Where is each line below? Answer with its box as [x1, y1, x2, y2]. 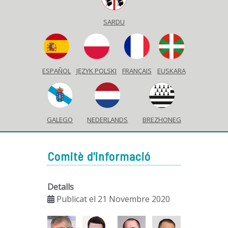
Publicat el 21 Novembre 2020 [56, 193, 170, 205]
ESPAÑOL [42, 66, 71, 75]
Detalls [47, 181, 74, 192]
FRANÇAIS [122, 66, 152, 75]
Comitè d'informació [47, 148, 151, 163]
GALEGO [47, 115, 73, 124]
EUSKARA [157, 66, 186, 75]
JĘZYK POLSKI [76, 66, 117, 75]
